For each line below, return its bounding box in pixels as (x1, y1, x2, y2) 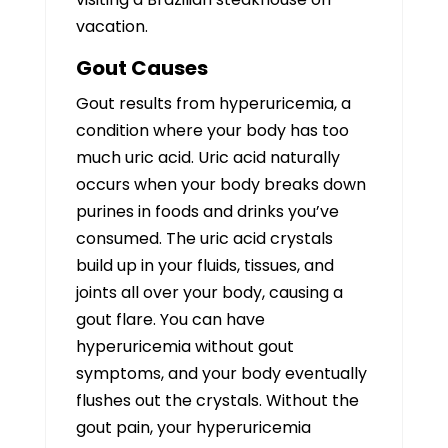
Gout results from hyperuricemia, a (75, 92, 351, 115)
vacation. (75, 15, 148, 38)
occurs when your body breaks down (75, 173, 366, 196)
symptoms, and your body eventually (75, 362, 367, 385)
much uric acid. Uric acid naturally (75, 146, 340, 169)
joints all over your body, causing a (75, 281, 343, 304)
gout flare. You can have (75, 308, 265, 331)
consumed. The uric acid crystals (75, 227, 333, 250)
